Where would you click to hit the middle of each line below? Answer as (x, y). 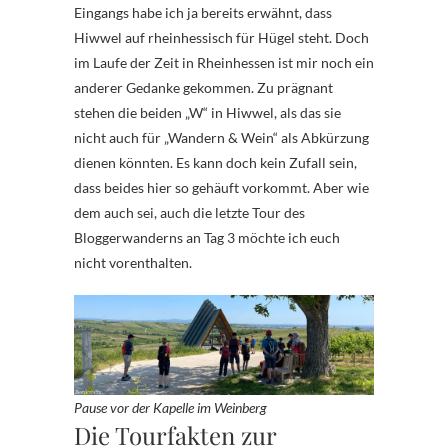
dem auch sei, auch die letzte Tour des (189, 212)
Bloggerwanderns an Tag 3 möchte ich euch (207, 237)
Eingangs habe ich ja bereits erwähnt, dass (203, 12)
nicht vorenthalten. (133, 262)
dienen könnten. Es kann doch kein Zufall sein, (215, 162)
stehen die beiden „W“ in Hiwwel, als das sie (207, 112)
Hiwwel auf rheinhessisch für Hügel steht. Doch (221, 37)
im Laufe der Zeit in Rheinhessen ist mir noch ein (224, 62)
